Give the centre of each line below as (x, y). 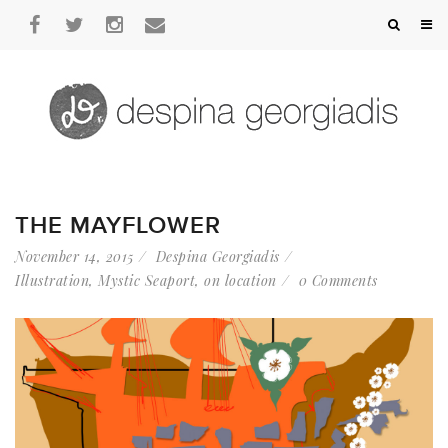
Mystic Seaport (146, 280)
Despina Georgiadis (217, 256)
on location (240, 280)
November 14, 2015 (74, 256)
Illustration (52, 280)
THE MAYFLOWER (118, 225)
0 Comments (338, 280)
